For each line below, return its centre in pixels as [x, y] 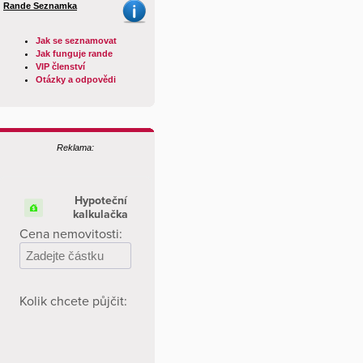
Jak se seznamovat [76, 41]
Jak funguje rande [74, 53]
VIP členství [60, 66]
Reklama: [75, 147]
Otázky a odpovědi [76, 79]
